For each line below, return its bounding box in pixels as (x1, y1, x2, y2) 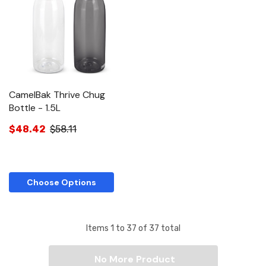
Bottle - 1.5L (9, 102, 61, 115)
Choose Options (27, 177, 96, 188)
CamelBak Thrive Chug (9, 88, 105, 102)
